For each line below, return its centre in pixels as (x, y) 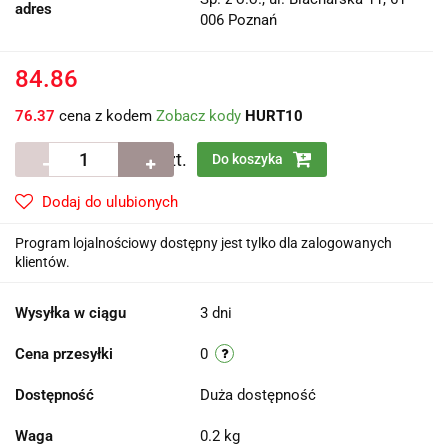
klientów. (42, 262)
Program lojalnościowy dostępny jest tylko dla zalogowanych (203, 243)
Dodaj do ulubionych (110, 202)
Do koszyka (249, 159)
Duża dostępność (260, 395)
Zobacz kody (198, 116)
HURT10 (274, 116)
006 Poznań (238, 20)
